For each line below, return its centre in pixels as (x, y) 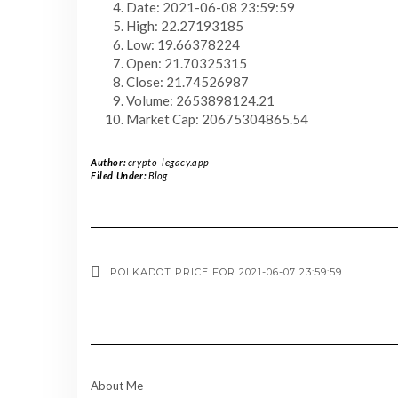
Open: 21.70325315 (187, 63)
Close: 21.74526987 (187, 82)
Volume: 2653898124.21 (200, 100)
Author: (109, 162)
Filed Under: (119, 175)
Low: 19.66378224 (183, 44)
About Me (117, 386)
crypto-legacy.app (169, 162)
